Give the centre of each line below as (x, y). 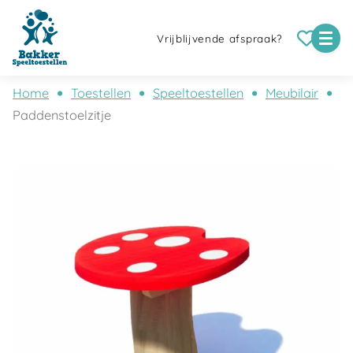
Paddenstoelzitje (62, 115)
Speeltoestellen (198, 93)
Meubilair (292, 93)
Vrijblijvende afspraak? (220, 39)
